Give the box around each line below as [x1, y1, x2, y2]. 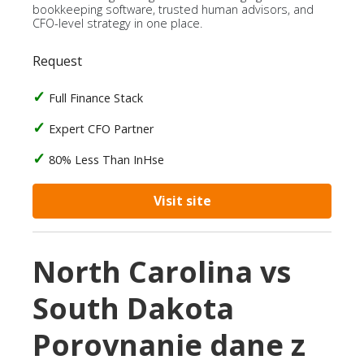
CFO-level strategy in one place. [32, 15, 202, 31]
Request [32, 52, 82, 70]
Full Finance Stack [49, 90, 143, 106]
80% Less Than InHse [49, 152, 164, 167]
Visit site [153, 192, 211, 210]
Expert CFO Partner [49, 121, 154, 136]
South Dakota [32, 288, 234, 328]
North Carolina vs [32, 252, 291, 292]
